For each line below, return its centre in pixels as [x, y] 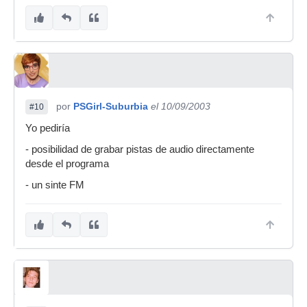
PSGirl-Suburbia [111, 106]
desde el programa [67, 164]
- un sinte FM [55, 185]
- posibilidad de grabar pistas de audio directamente [140, 149]
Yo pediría [48, 128]
